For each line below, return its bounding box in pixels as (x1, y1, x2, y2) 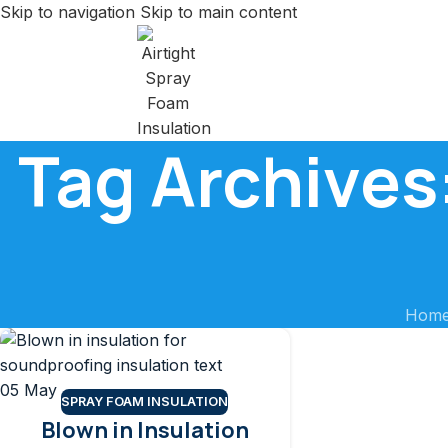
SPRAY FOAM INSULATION (61, 393, 229, 409)
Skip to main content (140, 2, 297, 22)
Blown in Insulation (40, 414, 249, 445)
